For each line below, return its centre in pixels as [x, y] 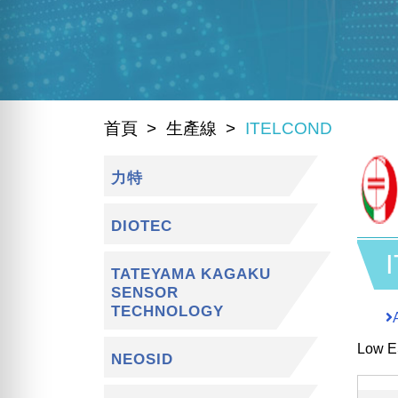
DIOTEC [142, 227]
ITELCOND [289, 129]
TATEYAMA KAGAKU [191, 275]
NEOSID [143, 360]
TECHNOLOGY [168, 312]
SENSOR [145, 293]
